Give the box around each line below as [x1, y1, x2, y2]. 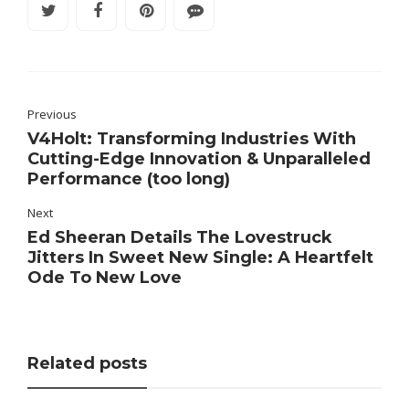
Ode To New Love [27, 267, 182, 288]
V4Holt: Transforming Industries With [27, 129, 356, 150]
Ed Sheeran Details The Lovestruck [27, 227, 332, 248]
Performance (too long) [27, 169, 230, 190]
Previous [27, 106, 77, 123]
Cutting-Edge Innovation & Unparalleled [27, 149, 371, 170]
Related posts [27, 353, 147, 374]
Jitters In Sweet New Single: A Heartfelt [27, 247, 373, 268]
